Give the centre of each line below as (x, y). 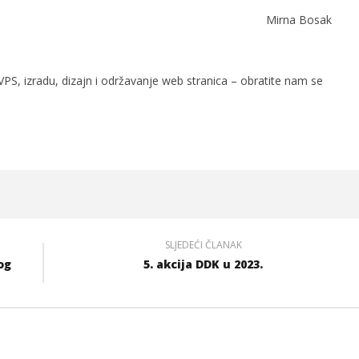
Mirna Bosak (298, 19)
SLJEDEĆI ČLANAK (203, 244)
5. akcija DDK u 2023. (203, 264)
